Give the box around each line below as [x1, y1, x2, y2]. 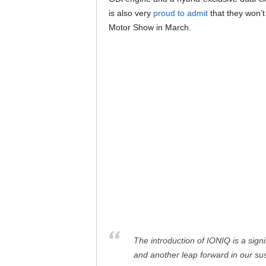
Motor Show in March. [108, 23, 191, 32]
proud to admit [153, 8, 208, 18]
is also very [108, 8, 153, 18]
